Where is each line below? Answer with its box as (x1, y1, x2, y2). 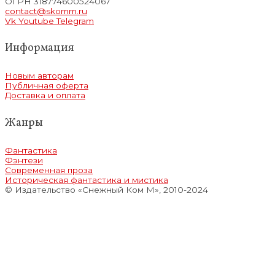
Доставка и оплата (5, 90, 85, 101)
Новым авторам (5, 71, 74, 81)
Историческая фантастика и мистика (5, 174, 168, 185)
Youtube (18, 15, 54, 26)
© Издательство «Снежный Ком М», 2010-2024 (5, 184, 208, 195)
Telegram (56, 15, 94, 26)
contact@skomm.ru (5, 6, 87, 16)
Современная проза (5, 165, 93, 175)
